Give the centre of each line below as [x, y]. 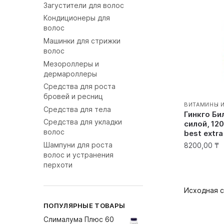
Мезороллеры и [71, 63]
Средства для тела [77, 109]
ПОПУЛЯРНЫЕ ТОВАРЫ [84, 205]
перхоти [58, 164]
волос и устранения [78, 154]
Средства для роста [79, 86]
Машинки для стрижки [82, 41]
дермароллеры [70, 73]
